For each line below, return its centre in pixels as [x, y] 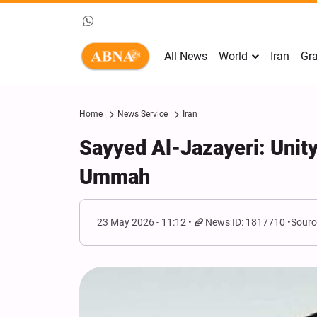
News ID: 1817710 [246, 222]
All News [186, 56]
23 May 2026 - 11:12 [142, 222]
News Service [143, 114]
